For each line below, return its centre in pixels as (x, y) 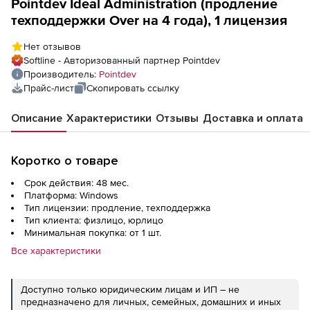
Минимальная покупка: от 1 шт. (93, 232)
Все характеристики (56, 250)
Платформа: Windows (71, 195)
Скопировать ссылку (133, 88)
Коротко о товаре (65, 161)
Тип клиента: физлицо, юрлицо (94, 220)
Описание (37, 118)
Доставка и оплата (253, 118)
